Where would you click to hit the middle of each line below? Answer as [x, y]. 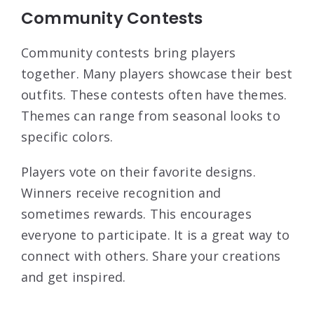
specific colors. [67, 137]
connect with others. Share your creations [151, 256]
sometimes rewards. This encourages [136, 214]
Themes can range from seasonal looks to [151, 116]
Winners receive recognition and [121, 193]
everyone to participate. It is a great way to [156, 235]
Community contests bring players [129, 53]
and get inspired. [74, 277]
